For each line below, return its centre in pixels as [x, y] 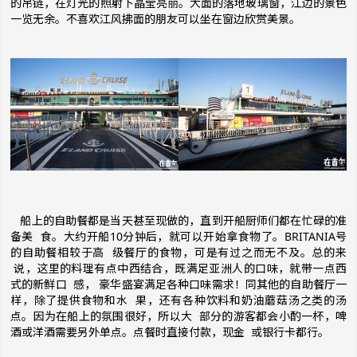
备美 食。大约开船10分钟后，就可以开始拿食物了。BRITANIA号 [178, 236]
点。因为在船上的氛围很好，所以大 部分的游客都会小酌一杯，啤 [178, 316]
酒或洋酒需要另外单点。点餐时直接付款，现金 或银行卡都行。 [170, 332]
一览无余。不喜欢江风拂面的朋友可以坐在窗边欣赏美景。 [155, 19]
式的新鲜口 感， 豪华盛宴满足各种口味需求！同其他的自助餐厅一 [178, 284]
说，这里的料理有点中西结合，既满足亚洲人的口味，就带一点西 [178, 268]
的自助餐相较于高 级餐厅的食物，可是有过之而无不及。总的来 [178, 252]
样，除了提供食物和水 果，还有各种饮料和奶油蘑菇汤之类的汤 [178, 300]
